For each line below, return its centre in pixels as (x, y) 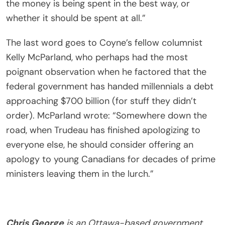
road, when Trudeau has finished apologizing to (103, 130)
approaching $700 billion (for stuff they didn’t (101, 101)
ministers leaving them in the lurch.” (80, 174)
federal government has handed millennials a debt (110, 86)
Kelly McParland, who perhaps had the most (97, 57)
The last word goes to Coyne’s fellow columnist (104, 42)
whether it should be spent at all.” (76, 18)
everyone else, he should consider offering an (100, 144)
